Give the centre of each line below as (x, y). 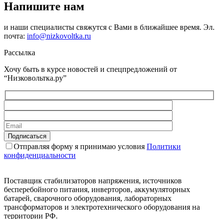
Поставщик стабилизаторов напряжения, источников (93, 180)
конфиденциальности (40, 155)
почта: (15, 36)
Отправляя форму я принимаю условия (80, 146)
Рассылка (20, 53)
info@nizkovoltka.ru (59, 36)
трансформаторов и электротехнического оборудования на (102, 207)
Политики (164, 146)
